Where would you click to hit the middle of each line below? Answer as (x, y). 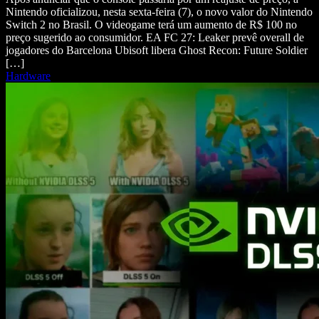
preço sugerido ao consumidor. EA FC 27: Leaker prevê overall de (155, 37)
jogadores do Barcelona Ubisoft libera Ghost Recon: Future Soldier (157, 50)
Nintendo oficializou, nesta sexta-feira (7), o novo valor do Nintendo (159, 11)
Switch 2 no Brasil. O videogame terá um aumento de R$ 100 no (151, 24)
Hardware (28, 75)
